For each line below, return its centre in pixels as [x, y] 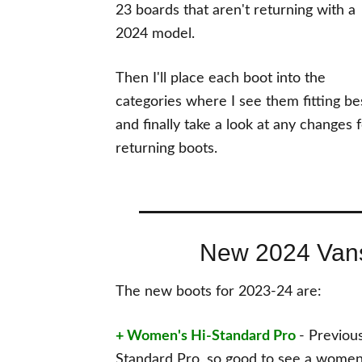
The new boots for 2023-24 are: [221, 292]
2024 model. [155, 34]
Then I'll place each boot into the [221, 78]
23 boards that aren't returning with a [236, 11]
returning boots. [170, 149]
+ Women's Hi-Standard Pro [206, 336]
